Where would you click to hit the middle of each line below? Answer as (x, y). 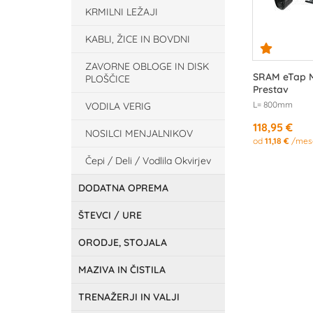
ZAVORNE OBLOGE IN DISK (147, 66)
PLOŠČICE (108, 79)
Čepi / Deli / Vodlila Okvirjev (148, 161)
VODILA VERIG (118, 106)
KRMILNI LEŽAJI (122, 12)
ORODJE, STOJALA (123, 242)
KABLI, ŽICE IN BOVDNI (138, 39)
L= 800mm (273, 104)
